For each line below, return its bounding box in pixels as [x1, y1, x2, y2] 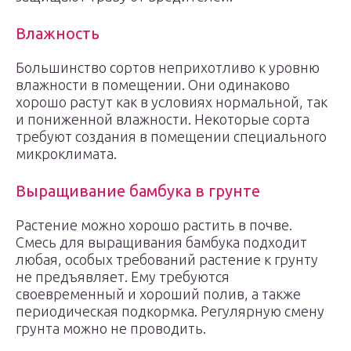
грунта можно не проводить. [16, 320, 206, 336]
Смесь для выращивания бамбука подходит [16, 234, 307, 250]
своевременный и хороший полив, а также [16, 286, 301, 302]
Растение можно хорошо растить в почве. [16, 217, 292, 233]
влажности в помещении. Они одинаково [16, 77, 290, 92]
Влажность [16, 24, 100, 42]
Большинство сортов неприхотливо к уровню [16, 60, 320, 75]
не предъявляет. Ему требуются [16, 269, 230, 284]
